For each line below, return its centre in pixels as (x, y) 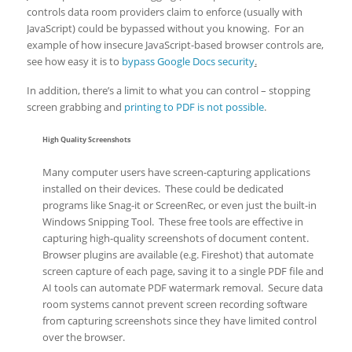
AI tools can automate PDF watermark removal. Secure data (182, 288)
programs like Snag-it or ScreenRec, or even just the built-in (179, 205)
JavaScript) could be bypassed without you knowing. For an (165, 28)
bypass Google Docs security (188, 61)
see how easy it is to (74, 61)
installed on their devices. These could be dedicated (163, 189)
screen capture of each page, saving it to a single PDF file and (183, 271)
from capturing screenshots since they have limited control (179, 321)
